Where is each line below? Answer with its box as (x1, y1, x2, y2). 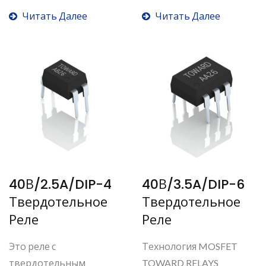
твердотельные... (142, 9, 222, 20)
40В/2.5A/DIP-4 (9, 175, 112, 194)
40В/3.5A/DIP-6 (142, 175, 245, 194)
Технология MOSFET (142, 240, 237, 252)
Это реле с (9, 240, 56, 252)
